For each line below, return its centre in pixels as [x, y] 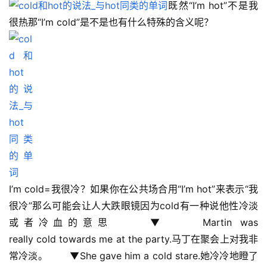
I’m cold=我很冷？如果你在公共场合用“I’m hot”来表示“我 [133, 189]
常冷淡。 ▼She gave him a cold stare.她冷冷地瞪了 [133, 256]
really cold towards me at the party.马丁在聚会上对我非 [133, 239]
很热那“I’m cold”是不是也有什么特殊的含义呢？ [122, 22]
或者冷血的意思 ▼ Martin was [133, 223]
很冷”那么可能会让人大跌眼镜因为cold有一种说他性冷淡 [133, 206]
